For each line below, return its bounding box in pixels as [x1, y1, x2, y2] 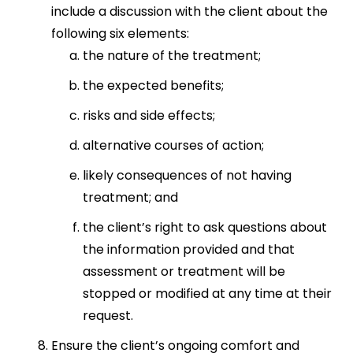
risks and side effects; [83, 106, 215, 124]
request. [83, 307, 133, 325]
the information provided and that [83, 240, 295, 258]
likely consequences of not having [83, 166, 292, 184]
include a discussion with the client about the [51, 2, 328, 20]
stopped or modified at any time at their [83, 284, 332, 303]
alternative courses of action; [83, 136, 264, 154]
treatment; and [83, 188, 178, 206]
